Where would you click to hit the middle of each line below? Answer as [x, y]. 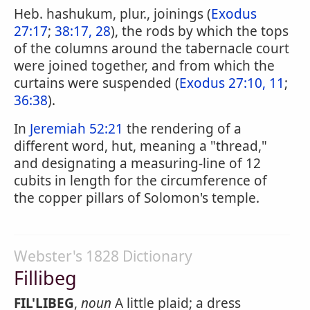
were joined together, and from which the [144, 66]
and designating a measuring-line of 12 [137, 163]
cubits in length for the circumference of [140, 181]
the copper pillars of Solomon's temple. [137, 198]
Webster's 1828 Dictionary [103, 256]
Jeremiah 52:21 [76, 129]
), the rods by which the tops [200, 31]
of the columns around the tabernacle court [152, 48]
